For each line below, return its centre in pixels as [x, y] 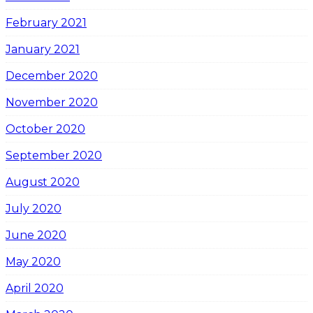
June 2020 [36, 235]
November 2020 [52, 102]
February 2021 [46, 22]
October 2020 [45, 129]
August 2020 [43, 182]
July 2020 [34, 208]
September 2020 [54, 155]
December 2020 [52, 75]
